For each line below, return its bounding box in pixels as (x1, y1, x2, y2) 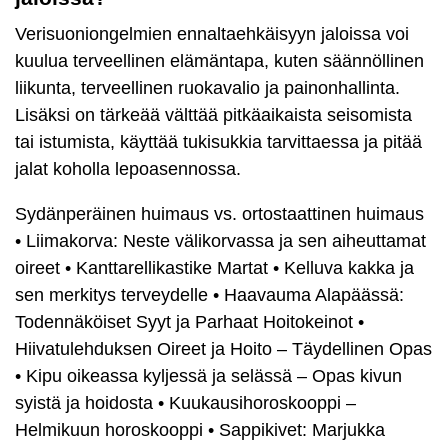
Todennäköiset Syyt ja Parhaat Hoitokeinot (15, 312, 353, 333)
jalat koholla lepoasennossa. (15, 159, 241, 180)
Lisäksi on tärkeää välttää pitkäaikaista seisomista (15, 105, 412, 126)
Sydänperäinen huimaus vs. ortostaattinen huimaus (15, 204, 424, 225)
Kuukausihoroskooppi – (169, 393, 356, 414)
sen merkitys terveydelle (15, 285, 208, 306)
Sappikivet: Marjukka (219, 420, 385, 441)
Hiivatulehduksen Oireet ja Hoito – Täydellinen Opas (15, 339, 432, 360)
